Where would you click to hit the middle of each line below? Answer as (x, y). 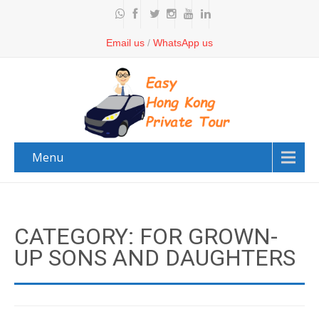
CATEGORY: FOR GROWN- (146, 236)
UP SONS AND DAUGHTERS (155, 258)
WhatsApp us (183, 43)
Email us (125, 43)
